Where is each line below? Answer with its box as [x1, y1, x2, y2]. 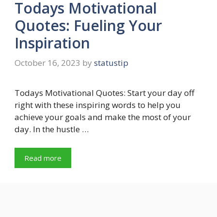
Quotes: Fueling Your [15, 15, 162, 35]
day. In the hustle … [15, 124, 89, 135]
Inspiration [15, 32, 90, 53]
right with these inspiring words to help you [15, 99, 181, 111]
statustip [94, 57, 128, 69]
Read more [24, 153, 62, 163]
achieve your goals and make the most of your [15, 111, 191, 123]
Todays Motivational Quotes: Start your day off [15, 87, 194, 99]
